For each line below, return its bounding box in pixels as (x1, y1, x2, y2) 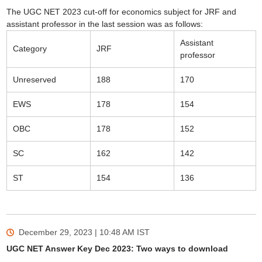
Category (12, 44, 47, 53)
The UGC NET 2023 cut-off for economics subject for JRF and (6, 7, 236, 16)
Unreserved (12, 75, 56, 84)
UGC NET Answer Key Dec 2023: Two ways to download (6, 244, 228, 253)
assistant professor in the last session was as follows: (6, 19, 203, 29)
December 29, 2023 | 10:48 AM (18, 227, 135, 237)
